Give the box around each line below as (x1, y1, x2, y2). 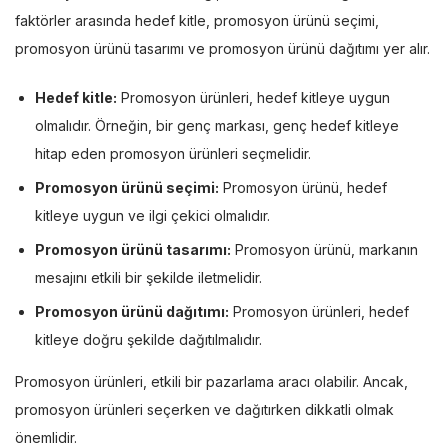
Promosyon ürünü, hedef (219, 178, 387, 196)
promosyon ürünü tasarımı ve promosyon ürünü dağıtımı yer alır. (15, 39, 430, 57)
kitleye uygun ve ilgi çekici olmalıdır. (35, 206, 270, 224)
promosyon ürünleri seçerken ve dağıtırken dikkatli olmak (15, 400, 394, 418)
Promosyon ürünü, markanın (231, 240, 418, 258)
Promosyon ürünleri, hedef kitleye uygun (117, 88, 390, 106)
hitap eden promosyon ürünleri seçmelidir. (35, 144, 311, 162)
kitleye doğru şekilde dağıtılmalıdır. (35, 330, 262, 348)
